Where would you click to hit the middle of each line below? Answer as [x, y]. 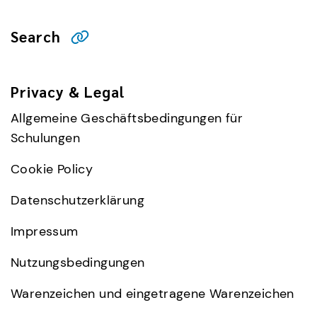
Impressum [45, 232]
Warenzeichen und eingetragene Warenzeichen [152, 294]
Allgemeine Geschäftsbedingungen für [127, 119]
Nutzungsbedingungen [78, 263]
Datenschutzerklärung [77, 201]
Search [36, 37]
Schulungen [46, 138]
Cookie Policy [52, 169]
